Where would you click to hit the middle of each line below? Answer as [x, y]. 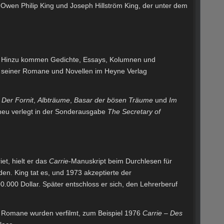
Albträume [54, 100]
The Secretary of [134, 111]
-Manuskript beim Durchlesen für [120, 161]
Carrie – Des [162, 213]
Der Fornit [17, 100]
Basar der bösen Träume [113, 100]
